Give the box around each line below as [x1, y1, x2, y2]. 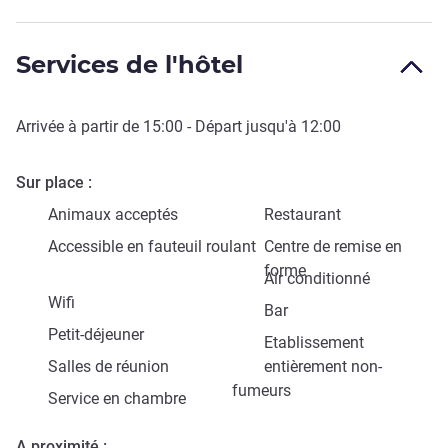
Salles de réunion [48, 357, 169, 377]
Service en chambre [48, 389, 186, 409]
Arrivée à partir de [16, 117, 143, 137]
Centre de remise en [264, 237, 402, 257]
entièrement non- [264, 357, 382, 377]
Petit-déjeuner [48, 325, 144, 345]
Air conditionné [264, 269, 370, 289]
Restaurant [264, 205, 341, 225]
